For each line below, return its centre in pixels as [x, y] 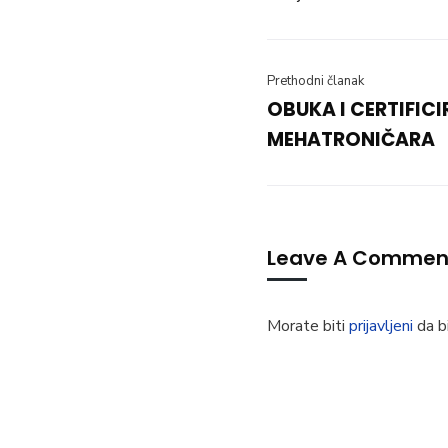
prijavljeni [381, 326]
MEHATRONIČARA [351, 139]
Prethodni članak [315, 81]
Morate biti [308, 326]
